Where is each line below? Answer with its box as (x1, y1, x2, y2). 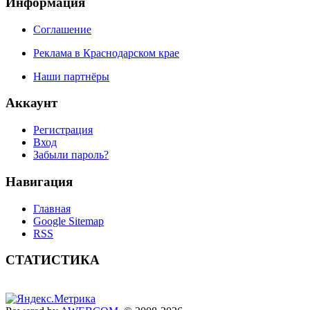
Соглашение (33, 23, 91, 35)
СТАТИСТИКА (6, 253, 100, 268)
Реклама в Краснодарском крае (33, 46, 179, 59)
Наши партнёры (33, 70, 109, 82)
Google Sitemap (33, 215, 104, 227)
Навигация (6, 174, 73, 189)
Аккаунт (6, 95, 57, 111)
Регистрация (33, 124, 93, 136)
